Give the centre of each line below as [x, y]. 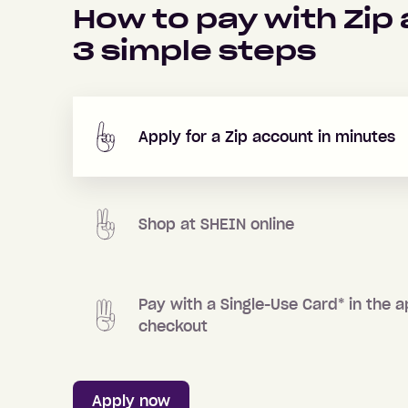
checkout [173, 326]
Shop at [169, 224]
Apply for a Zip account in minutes [267, 137]
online [272, 224]
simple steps [205, 51]
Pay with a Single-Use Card [238, 304]
